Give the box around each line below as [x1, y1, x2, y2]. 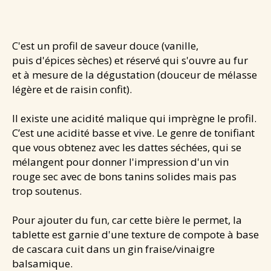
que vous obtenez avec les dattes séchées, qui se [12, 140, 241, 154]
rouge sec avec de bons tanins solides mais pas [12, 169, 237, 183]
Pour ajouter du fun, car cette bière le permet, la [12, 212, 242, 227]
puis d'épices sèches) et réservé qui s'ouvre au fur [12, 53, 248, 67]
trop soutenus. [12, 183, 82, 198]
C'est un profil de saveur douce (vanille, [12, 38, 198, 53]
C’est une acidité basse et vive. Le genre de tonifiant [12, 125, 255, 140]
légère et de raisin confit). [12, 82, 132, 96]
